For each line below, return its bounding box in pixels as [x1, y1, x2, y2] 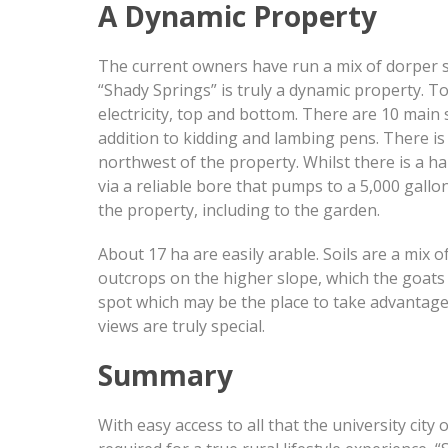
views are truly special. [98, 315, 265, 337]
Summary [98, 356, 233, 394]
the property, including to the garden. [98, 199, 380, 221]
